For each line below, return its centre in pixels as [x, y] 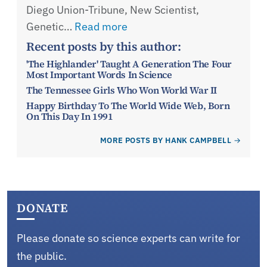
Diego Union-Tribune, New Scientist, [113, 10]
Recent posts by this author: [103, 47]
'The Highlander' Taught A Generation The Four [129, 64]
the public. [42, 256]
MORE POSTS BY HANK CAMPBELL [166, 141]
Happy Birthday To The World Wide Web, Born [128, 106]
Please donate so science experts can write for [128, 238]
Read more [101, 27]
